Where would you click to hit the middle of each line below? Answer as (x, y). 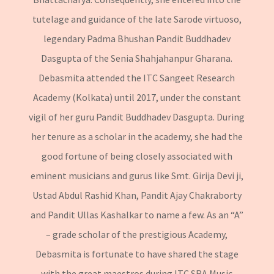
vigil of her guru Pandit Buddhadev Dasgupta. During (137, 117)
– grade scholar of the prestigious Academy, (137, 234)
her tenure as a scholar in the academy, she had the (137, 136)
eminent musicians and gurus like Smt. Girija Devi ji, (137, 175)
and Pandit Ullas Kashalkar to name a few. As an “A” (137, 214)
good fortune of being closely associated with (137, 156)
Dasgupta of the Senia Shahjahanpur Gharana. (137, 58)
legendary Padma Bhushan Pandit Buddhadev (137, 38)
